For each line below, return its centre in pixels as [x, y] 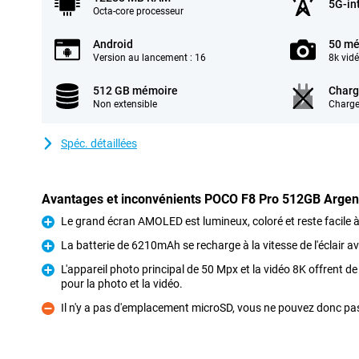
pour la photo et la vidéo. [122, 284]
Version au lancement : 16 [149, 58]
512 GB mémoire [135, 91]
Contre [58, 317]
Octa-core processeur [138, 11]
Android [113, 44]
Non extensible [125, 104]
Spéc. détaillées [99, 143]
